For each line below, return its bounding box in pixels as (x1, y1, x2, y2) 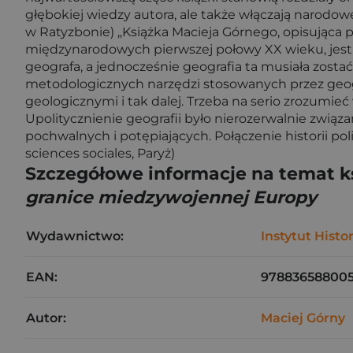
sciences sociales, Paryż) (25, 146, 175, 161)
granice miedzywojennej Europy (25, 187, 317, 208)
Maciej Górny (261, 310, 345, 325)
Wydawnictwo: (26, 229, 124, 243)
